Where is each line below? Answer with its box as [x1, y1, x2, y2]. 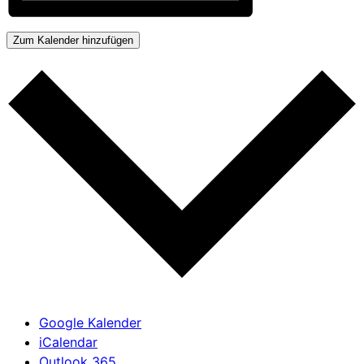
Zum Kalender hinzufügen [13, 34, 133, 47]
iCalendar [39, 333, 97, 350]
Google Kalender [39, 314, 141, 331]
